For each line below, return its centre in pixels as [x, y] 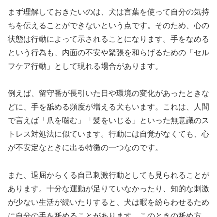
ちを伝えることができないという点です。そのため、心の [108, 25]
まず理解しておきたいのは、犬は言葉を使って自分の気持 [108, 12]
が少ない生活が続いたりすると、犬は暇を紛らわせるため [108, 202]
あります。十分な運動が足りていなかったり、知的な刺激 [108, 189]
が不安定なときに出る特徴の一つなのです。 [85, 148]
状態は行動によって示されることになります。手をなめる [108, 39]
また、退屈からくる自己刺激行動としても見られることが [108, 175]
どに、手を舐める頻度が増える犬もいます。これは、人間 [108, 107]
